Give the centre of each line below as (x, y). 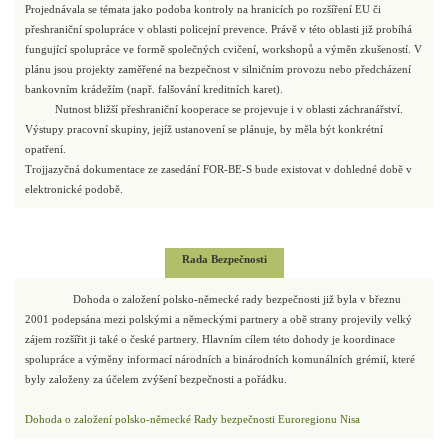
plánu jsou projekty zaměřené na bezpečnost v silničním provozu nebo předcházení (218, 69)
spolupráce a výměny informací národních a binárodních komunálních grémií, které (220, 359)
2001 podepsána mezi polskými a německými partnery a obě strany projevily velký (218, 319)
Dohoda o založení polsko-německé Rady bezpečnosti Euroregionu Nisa (192, 419)
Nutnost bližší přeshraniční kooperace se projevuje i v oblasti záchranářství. (214, 109)
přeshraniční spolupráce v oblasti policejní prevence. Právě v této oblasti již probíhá (218, 29)
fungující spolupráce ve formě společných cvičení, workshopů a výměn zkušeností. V (223, 49)
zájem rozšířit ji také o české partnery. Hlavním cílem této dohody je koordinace (210, 339)
